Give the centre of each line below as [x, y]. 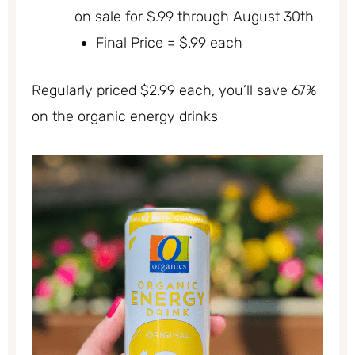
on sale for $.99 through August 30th [194, 17]
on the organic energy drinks [125, 117]
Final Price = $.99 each [169, 43]
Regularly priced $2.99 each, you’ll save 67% [174, 91]
